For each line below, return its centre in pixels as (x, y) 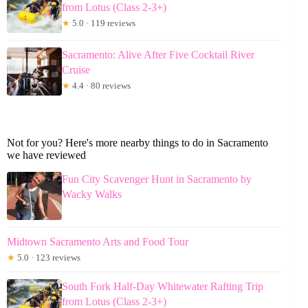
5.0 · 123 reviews (48, 257)
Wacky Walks (92, 194)
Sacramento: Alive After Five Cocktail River (158, 54)
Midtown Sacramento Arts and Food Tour (98, 241)
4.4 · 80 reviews (100, 85)
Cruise (76, 69)
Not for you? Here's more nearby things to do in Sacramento (137, 142)
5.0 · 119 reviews (103, 23)
